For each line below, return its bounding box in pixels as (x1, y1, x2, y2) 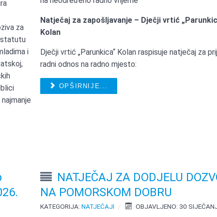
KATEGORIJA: (40, 202, 82, 211)
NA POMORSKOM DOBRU (40, 186, 172, 200)
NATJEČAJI (81, 202, 115, 211)
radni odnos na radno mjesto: (40, 60, 137, 69)
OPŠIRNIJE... (56, 82, 108, 90)
